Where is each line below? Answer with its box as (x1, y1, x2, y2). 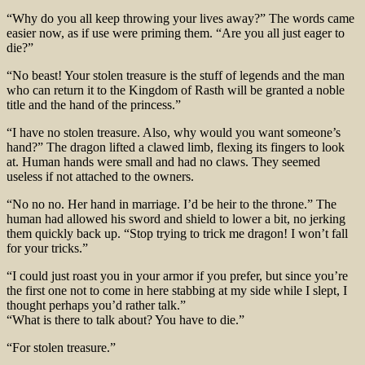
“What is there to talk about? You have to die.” (7, 312, 244, 327)
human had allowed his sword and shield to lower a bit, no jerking (7, 211, 345, 226)
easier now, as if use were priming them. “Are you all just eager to (7, 25, 345, 40)
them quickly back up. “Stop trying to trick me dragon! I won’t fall (7, 226, 348, 240)
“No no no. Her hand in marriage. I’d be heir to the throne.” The (7, 196, 336, 211)
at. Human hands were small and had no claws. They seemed (7, 154, 320, 169)
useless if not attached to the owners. (7, 169, 194, 183)
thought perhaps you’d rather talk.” (7, 297, 186, 312)
